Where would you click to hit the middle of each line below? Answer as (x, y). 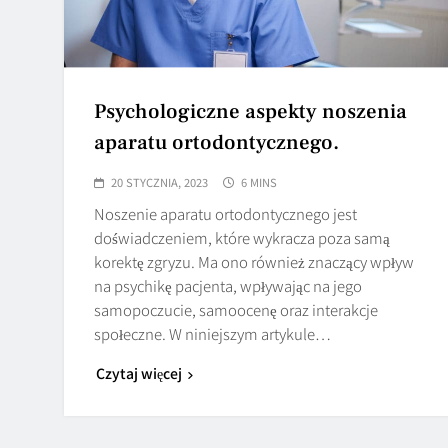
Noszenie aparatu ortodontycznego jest (225, 213)
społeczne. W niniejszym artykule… (212, 333)
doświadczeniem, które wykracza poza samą (242, 237)
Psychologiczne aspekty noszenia (250, 111)
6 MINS (259, 181)
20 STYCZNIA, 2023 (159, 181)
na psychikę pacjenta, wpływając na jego (228, 285)
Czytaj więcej (139, 372)
